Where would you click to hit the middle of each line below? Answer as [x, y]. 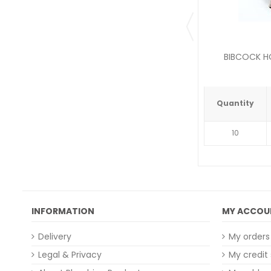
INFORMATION [63, 211]
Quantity [235, 103]
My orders [249, 237]
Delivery [55, 237]
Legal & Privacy [70, 255]
